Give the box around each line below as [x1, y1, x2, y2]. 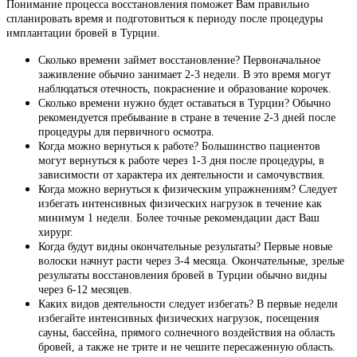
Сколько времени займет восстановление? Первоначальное [38, 53, 320, 66]
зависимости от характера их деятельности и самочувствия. [38, 168, 325, 181]
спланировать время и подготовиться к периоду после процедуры [6, 12, 323, 25]
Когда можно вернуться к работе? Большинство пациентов [38, 139, 320, 152]
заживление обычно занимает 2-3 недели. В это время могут [38, 68, 331, 80]
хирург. [38, 226, 73, 238]
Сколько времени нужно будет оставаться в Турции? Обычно [38, 96, 331, 109]
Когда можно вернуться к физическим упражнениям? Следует [38, 182, 337, 195]
